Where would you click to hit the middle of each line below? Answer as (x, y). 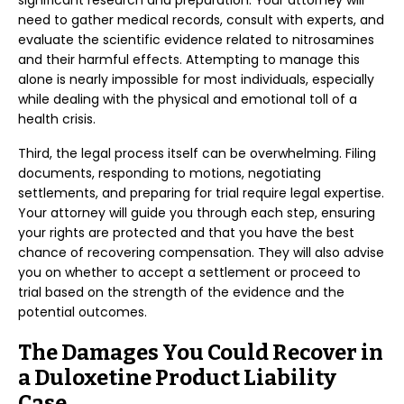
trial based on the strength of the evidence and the (181, 292)
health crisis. (57, 119)
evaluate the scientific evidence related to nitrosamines (196, 40)
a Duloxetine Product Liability (177, 378)
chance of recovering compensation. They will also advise (201, 252)
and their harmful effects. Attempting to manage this (189, 60)
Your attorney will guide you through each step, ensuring (197, 213)
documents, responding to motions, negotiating (170, 173)
